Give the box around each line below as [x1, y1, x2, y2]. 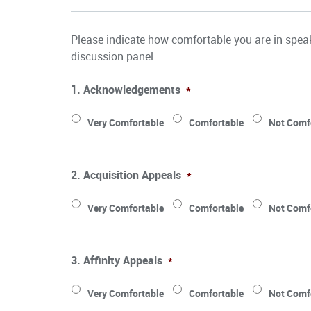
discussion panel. [71, 48, 156, 64]
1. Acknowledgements [71, 81, 180, 97]
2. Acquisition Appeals [71, 167, 181, 183]
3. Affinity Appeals [71, 252, 162, 268]
